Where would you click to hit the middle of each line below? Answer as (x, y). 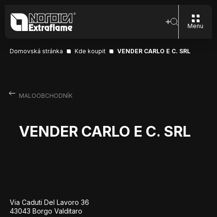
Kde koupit (90, 51)
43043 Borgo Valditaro (46, 211)
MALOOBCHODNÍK (46, 96)
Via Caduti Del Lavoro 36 (49, 202)
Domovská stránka (36, 51)
